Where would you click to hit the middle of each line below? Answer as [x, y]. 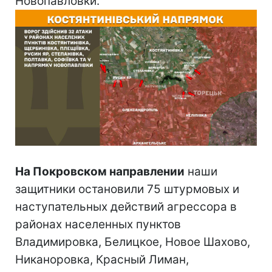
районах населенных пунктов [98, 224]
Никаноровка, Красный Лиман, [102, 259]
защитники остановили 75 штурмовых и [127, 189]
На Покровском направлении [100, 171]
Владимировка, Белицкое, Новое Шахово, [133, 242]
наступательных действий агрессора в [126, 206]
